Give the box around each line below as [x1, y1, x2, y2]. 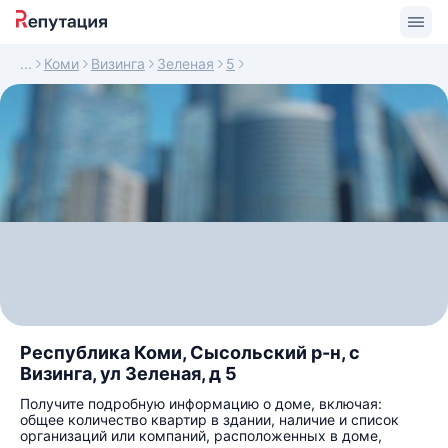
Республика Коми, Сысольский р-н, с [20, 342, 360, 363]
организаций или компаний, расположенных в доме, [20, 427, 382, 444]
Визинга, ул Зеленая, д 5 [20, 363, 237, 384]
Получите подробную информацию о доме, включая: [20, 395, 382, 412]
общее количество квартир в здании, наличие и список [20, 411, 399, 428]
